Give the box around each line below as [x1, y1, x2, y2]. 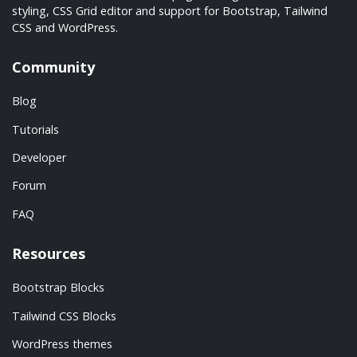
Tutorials [12, 121, 59, 137]
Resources [12, 243, 85, 263]
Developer [12, 150, 66, 166]
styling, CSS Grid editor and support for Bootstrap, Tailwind [12, 2, 328, 18]
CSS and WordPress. [12, 19, 118, 35]
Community [12, 57, 95, 76]
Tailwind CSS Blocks [12, 308, 116, 324]
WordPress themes [12, 336, 112, 352]
